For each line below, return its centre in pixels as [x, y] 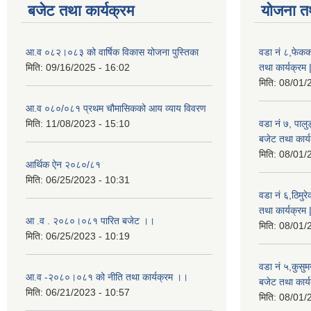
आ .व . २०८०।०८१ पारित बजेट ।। [90, 221]
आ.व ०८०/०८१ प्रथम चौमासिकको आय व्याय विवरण [116, 108]
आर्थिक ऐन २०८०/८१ [63, 165]
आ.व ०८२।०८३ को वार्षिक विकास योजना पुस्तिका [112, 52]
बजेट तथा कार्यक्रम [81, 11]
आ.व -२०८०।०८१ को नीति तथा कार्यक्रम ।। [107, 277]
